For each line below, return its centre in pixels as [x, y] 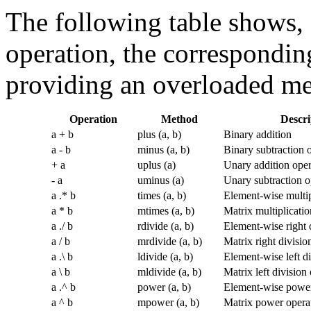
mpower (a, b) [168, 302]
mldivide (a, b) [169, 271]
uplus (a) [157, 165]
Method [179, 119]
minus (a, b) [163, 149]
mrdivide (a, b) [170, 241]
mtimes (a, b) [166, 210]
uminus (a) [161, 180]
